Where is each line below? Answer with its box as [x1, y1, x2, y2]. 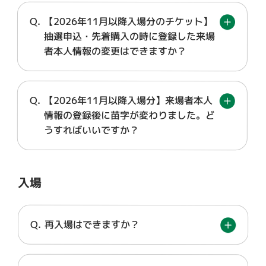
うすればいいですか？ [43, 123, 139, 137]
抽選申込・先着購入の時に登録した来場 [43, 29, 215, 43]
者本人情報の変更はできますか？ [43, 44, 186, 58]
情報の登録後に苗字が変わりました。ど [43, 108, 215, 122]
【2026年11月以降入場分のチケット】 [43, 14, 213, 28]
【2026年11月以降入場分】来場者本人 [43, 93, 213, 107]
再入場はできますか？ [45, 217, 140, 232]
